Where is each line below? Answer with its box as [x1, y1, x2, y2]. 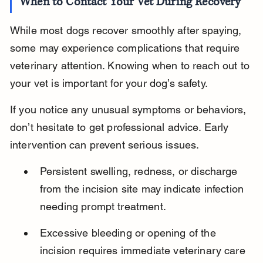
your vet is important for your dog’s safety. [9, 77, 208, 90]
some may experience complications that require [9, 42, 243, 55]
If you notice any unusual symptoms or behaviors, [9, 103, 249, 116]
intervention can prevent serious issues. [9, 139, 200, 151]
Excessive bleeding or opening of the [39, 227, 219, 240]
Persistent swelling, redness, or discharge [39, 165, 241, 178]
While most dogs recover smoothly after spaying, [9, 24, 245, 37]
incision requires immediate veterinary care [39, 244, 248, 257]
